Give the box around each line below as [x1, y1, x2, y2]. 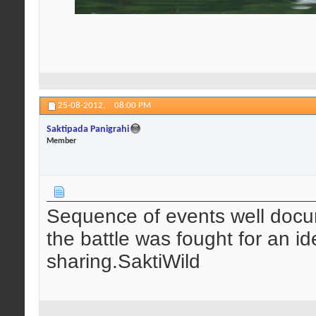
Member [47, 136, 76, 145]
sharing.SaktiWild [47, 250, 200, 273]
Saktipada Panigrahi [47, 123, 129, 135]
